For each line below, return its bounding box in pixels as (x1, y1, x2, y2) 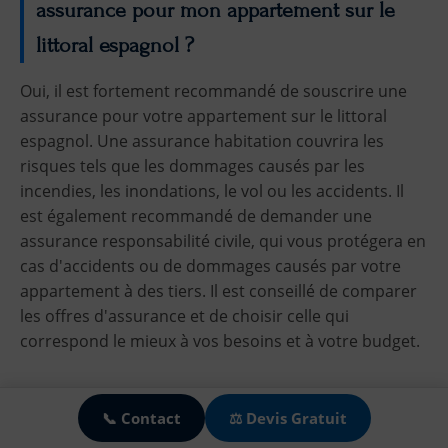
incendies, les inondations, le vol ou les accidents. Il (20, 180, 404, 203)
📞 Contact (101, 407, 181, 428)
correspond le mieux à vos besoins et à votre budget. (20, 330, 420, 353)
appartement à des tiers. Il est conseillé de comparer (20, 280, 417, 303)
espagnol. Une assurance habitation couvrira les (20, 130, 384, 153)
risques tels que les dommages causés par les (20, 155, 365, 178)
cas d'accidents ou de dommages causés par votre (20, 255, 401, 278)
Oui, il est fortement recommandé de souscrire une (20, 80, 407, 103)
